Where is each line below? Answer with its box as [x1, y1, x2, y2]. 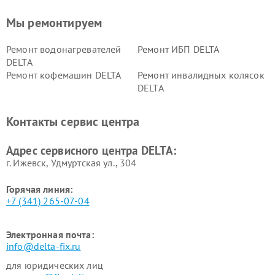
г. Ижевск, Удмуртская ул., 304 [6, 157, 137, 169]
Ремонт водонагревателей [6, 43, 122, 55]
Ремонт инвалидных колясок [137, 69, 265, 81]
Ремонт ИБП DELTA [137, 43, 220, 55]
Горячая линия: [6, 183, 73, 195]
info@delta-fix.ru [6, 240, 81, 252]
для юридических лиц [6, 259, 103, 271]
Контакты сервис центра [6, 114, 140, 130]
